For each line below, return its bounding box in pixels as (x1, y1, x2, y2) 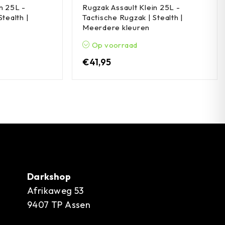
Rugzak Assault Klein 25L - (82, 3, 180, 13)
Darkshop (27, 171, 71, 183)
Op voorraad (90, 40, 138, 50)
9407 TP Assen (27, 199, 91, 211)
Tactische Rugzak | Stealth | (82, 13, 184, 23)
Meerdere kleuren (82, 23, 150, 33)
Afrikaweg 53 (27, 185, 84, 197)
